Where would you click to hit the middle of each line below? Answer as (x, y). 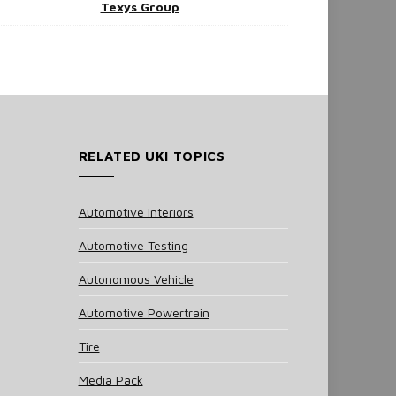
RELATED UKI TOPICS (152, 156)
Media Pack (110, 379)
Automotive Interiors (136, 211)
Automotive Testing (133, 245)
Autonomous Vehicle (136, 278)
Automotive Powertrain (144, 312)
